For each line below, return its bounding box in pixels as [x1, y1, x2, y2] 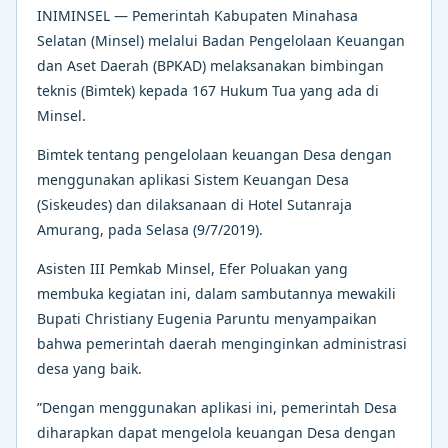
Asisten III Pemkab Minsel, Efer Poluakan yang [37, 258, 348, 278]
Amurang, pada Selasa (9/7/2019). [37, 219, 263, 239]
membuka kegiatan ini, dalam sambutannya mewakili [37, 283, 396, 303]
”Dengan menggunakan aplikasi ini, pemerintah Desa [37, 397, 397, 417]
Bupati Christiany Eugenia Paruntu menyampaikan [37, 308, 377, 328]
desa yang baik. [37, 358, 142, 378]
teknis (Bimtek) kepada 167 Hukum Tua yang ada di [37, 80, 379, 100]
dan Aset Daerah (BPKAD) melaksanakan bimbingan [37, 55, 384, 75]
